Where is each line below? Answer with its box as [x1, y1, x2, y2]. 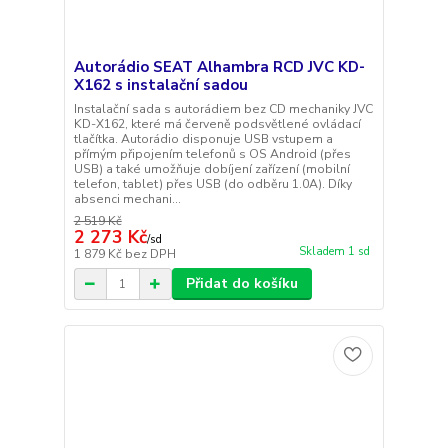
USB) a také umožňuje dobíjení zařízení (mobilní [73, 161, 350, 178]
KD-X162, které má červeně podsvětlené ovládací [73, 116, 361, 133]
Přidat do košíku [185, 274, 298, 294]
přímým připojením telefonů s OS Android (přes [73, 146, 351, 163]
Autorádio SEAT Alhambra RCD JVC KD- [73, 57, 365, 78]
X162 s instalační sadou [73, 75, 248, 96]
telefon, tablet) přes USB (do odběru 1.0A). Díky [73, 176, 352, 193]
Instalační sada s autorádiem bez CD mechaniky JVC [73, 101, 373, 118]
